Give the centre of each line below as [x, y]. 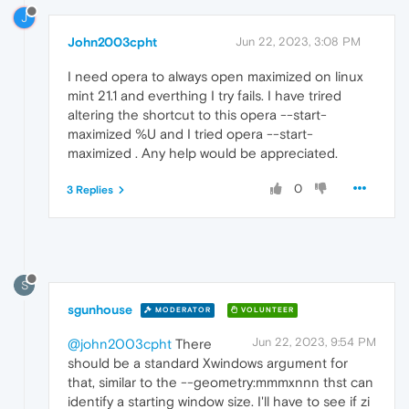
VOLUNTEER [266, 310]
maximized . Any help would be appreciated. [203, 152]
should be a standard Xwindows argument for [208, 362]
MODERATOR [182, 310]
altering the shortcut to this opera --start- [197, 114]
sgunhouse [100, 309]
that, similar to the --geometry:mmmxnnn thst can [220, 382]
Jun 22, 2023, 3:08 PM [298, 41]
